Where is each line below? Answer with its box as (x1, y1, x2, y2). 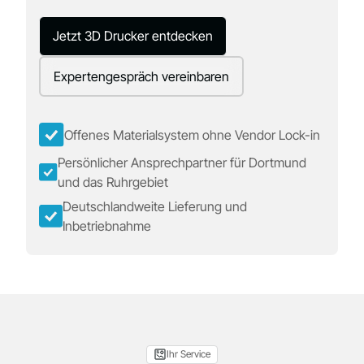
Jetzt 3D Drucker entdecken (53, 28, 214, 45)
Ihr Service (167, 348, 210, 361)
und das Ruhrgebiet (57, 173, 168, 190)
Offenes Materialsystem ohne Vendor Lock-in (63, 127, 320, 144)
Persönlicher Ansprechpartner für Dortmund (57, 154, 306, 171)
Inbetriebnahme (63, 218, 152, 235)
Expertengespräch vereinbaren (54, 67, 230, 84)
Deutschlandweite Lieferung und (63, 198, 248, 215)
